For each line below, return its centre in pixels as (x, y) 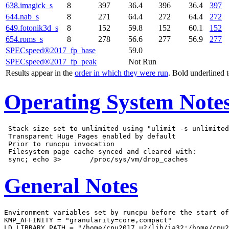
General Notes (71, 186)
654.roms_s (24, 39)
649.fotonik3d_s (32, 28)
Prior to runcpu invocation (59, 144)
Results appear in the (40, 73)
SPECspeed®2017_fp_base (51, 51)
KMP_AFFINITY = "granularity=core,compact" (88, 220)
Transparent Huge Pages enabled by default (90, 136)
